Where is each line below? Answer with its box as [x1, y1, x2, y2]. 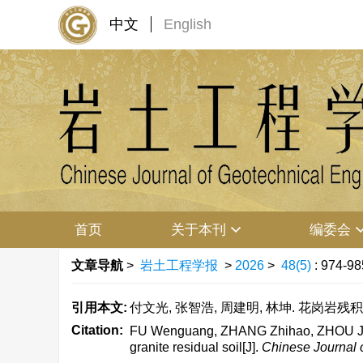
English [164, 16, 211, 32]
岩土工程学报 [140, 258, 218, 272]
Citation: [71, 323, 123, 337]
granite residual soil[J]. [130, 340, 262, 354]
